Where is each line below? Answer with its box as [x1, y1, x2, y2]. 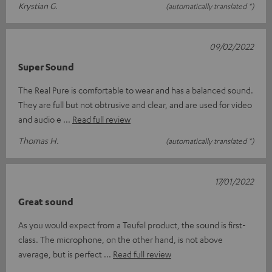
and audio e [18, 113, 63, 124]
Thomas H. [18, 134, 59, 146]
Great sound [18, 195, 73, 208]
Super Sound [18, 60, 74, 73]
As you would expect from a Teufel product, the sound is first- [18, 219, 246, 230]
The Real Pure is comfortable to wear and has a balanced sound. [18, 84, 253, 95]
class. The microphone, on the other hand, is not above [18, 233, 223, 245]
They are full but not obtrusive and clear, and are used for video [18, 98, 252, 110]
